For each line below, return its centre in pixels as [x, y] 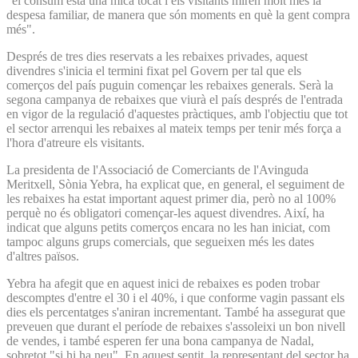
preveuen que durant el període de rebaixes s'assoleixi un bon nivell [176, 326]
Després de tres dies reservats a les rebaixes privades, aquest [157, 56]
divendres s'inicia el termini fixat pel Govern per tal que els [154, 70]
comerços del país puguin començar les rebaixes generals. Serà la [170, 85]
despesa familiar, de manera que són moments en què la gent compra [178, 14]
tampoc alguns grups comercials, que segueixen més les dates [160, 241]
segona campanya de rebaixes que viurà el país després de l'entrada [175, 99]
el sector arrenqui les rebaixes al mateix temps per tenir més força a [174, 128]
